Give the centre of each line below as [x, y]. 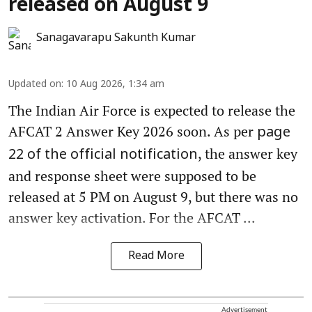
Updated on [35, 84]
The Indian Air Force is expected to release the [152, 110]
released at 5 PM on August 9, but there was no [153, 196]
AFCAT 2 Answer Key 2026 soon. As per [133, 131]
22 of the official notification [103, 155]
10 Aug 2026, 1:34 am [115, 84]
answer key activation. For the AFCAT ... [132, 217]
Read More [156, 256]
